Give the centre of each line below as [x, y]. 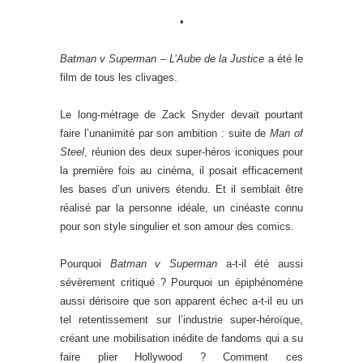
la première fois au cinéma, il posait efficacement [181, 170]
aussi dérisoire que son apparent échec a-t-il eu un [181, 301]
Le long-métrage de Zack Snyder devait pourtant [181, 114]
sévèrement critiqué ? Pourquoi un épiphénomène [181, 282]
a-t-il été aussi [261, 263]
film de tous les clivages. [119, 77]
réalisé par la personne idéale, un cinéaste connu [181, 207]
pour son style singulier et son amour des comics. [177, 226]
